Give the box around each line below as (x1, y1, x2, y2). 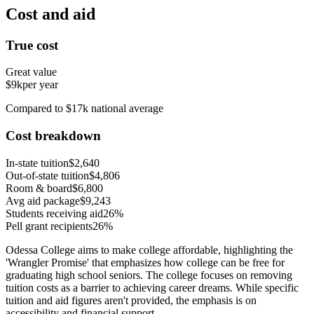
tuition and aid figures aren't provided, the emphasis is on (6, 294, 257, 306)
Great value (6, 66, 57, 78)
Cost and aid (6, 4, 95, 23)
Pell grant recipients (6, 219, 93, 232)
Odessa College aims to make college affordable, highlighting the (6, 243, 293, 256)
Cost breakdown (6, 128, 101, 143)
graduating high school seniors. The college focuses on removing (6, 268, 292, 281)
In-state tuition (6, 156, 69, 169)
